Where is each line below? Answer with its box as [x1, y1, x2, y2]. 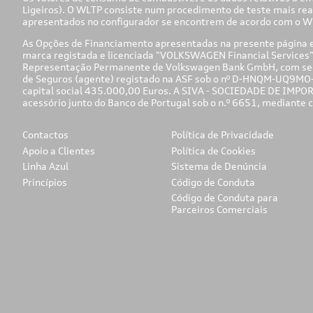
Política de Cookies [170, 144, 256, 156]
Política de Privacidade [170, 128, 274, 140]
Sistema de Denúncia [170, 160, 267, 173]
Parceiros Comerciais [170, 203, 268, 216]
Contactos [22, 128, 68, 140]
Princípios [22, 175, 67, 188]
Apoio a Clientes [22, 144, 95, 156]
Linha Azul [22, 160, 68, 173]
